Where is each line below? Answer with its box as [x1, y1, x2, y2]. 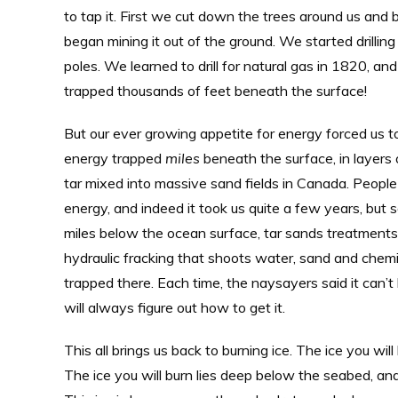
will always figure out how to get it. [64, 298, 285, 316]
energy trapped [64, 149, 165, 167]
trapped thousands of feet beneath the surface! [64, 82, 367, 99]
